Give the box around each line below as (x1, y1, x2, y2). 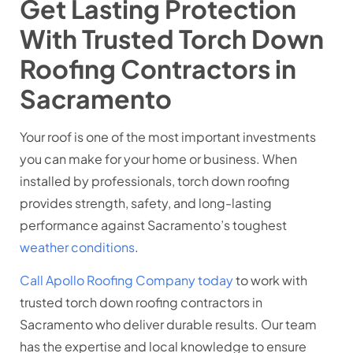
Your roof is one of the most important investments (20, 128, 316, 145)
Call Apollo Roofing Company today (20, 271, 233, 288)
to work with (233, 271, 307, 288)
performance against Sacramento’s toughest (20, 216, 287, 233)
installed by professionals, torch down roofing (20, 172, 290, 189)
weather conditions (20, 238, 135, 255)
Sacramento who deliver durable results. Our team (20, 315, 317, 333)
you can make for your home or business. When (20, 150, 297, 167)
